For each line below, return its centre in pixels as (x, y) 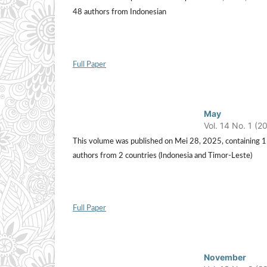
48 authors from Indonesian (119, 13)
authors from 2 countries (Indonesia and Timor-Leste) (162, 156)
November (225, 257)
